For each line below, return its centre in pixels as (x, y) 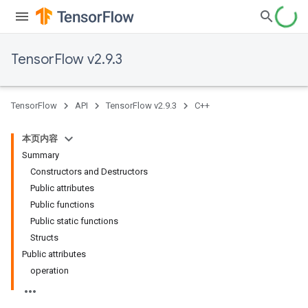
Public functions (62, 205)
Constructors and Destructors (89, 172)
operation (49, 271)
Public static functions (74, 221)
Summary (41, 155)
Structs (44, 238)
